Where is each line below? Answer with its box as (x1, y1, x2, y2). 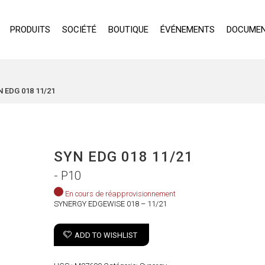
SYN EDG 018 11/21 (54, 148, 194, 165)
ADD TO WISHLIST (75, 231, 138, 240)
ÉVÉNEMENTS (160, 24, 215, 35)
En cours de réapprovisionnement (65, 189, 176, 198)
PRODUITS (9, 24, 50, 35)
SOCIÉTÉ (62, 24, 96, 35)
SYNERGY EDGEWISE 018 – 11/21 (54, 199, 167, 208)
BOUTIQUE (108, 24, 148, 35)
